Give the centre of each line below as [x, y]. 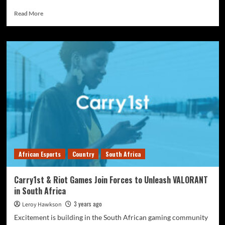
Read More [28, 13]
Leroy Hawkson [42, 205]
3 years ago [88, 204]
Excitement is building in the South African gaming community [111, 217]
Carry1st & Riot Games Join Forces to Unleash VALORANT [111, 180]
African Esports [39, 154]
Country [83, 154]
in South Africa [40, 191]
